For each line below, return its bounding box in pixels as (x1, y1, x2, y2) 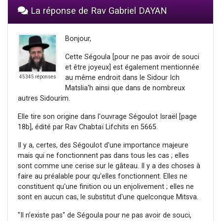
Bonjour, (65, 35, 91, 43)
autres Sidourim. (18, 94, 70, 103)
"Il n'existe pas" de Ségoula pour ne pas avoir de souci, (18, 211, 191, 220)
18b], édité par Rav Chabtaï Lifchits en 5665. (18, 123, 158, 132)
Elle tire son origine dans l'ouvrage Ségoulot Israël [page (18, 112, 197, 121)
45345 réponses (19, 74, 56, 80)
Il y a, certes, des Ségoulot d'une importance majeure (18, 141, 188, 150)
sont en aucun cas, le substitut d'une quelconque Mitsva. (18, 193, 198, 202)
